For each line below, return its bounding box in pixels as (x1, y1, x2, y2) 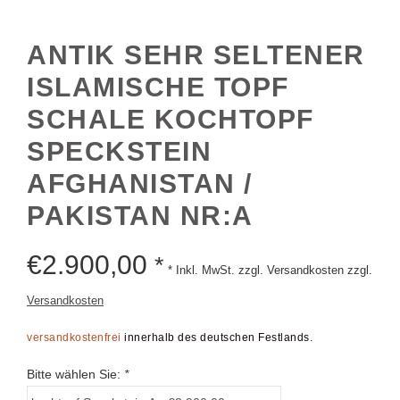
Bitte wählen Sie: (27, 366, 124, 381)
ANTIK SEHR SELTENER (27, 39, 365, 70)
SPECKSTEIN (27, 136, 212, 166)
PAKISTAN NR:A (27, 200, 254, 230)
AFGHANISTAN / (27, 168, 253, 198)
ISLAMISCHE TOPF (27, 71, 289, 102)
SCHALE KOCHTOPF (27, 104, 314, 134)
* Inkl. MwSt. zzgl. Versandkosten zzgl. (168, 263, 372, 277)
